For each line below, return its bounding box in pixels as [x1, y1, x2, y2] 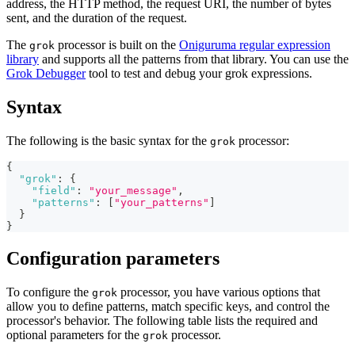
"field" [32, 185, 76, 197]
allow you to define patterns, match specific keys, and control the [6, 299, 330, 313]
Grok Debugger [6, 67, 86, 81]
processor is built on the [55, 38, 179, 52]
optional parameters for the [6, 327, 143, 342]
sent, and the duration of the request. [6, 11, 187, 25]
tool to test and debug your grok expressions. [86, 67, 312, 81]
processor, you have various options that [117, 284, 320, 299]
